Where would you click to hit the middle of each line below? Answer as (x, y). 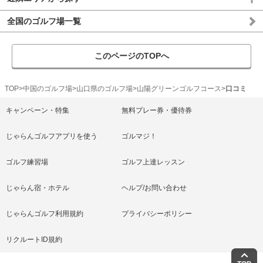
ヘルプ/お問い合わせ (154, 188)
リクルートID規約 (34, 240)
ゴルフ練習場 (27, 162)
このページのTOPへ (131, 56)
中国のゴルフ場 (48, 89)
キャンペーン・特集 (38, 110)
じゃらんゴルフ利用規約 (45, 214)
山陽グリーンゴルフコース (179, 89)
